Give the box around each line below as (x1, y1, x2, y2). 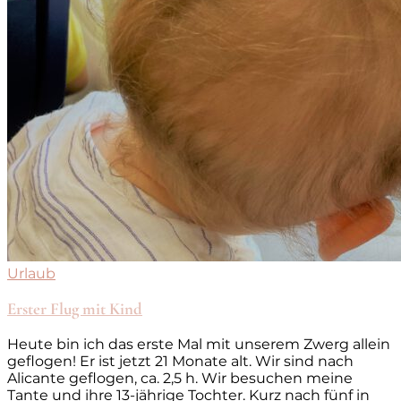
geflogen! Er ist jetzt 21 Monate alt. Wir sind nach (7, 352, 354, 370)
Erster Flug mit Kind (7, 299, 142, 320)
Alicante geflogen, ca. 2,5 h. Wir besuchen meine (7, 369, 353, 387)
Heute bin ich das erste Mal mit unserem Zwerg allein (7, 335, 390, 353)
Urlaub (7, 265, 55, 283)
